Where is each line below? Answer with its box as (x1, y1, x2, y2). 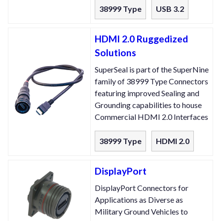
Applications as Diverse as (95, 195, 183, 205)
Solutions (95, 47, 136, 59)
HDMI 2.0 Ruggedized (95, 33, 188, 45)
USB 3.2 (156, 4, 184, 14)
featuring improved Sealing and (95, 88, 199, 98)
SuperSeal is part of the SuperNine (95, 65, 209, 74)
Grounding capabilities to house (95, 100, 202, 110)
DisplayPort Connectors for (95, 183, 188, 193)
